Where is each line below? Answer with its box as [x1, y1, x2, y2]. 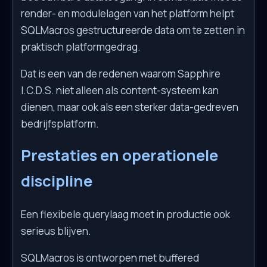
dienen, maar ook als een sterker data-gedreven [21, 100, 238, 114]
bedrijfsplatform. [21, 116, 99, 131]
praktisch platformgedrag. [21, 39, 141, 54]
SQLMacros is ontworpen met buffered [21, 251, 199, 265]
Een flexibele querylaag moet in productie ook [21, 207, 230, 222]
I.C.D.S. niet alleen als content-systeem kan [21, 83, 219, 97]
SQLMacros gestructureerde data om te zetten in [21, 23, 245, 37]
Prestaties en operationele [21, 144, 218, 166]
